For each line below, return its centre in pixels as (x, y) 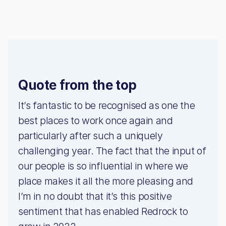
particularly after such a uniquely (91, 136)
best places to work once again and (96, 121)
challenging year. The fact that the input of (112, 151)
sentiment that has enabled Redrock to (103, 212)
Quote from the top (77, 85)
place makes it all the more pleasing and (106, 181)
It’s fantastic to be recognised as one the (107, 106)
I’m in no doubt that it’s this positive (95, 196)
